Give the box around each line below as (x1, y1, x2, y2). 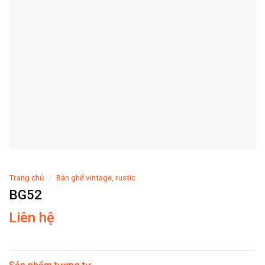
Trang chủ (9, 173, 44, 183)
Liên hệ (9, 209, 54, 227)
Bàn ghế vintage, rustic (56, 173, 136, 183)
